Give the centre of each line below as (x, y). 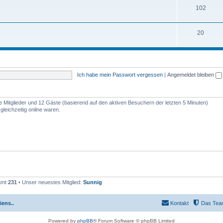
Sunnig (93, 182)
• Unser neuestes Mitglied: (50, 182)
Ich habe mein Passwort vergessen (120, 74)
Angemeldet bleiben (191, 74)
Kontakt (179, 203)
